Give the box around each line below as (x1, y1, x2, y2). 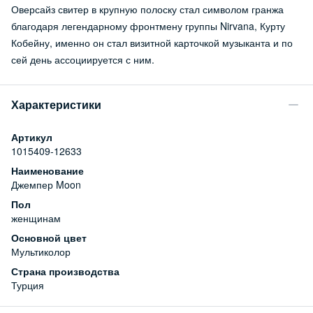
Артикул (11, 129, 52, 144)
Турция (11, 277, 44, 292)
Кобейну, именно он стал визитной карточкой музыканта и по (11, 35, 293, 50)
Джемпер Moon (11, 177, 81, 191)
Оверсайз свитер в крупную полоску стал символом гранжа (11, 1, 284, 16)
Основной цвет (11, 230, 87, 245)
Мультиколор (11, 244, 71, 259)
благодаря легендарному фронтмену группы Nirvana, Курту (11, 18, 285, 33)
